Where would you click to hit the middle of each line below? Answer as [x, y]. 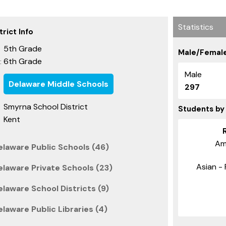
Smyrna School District [46, 106]
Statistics [196, 27]
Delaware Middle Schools [59, 84]
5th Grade [23, 48]
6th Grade [23, 61]
